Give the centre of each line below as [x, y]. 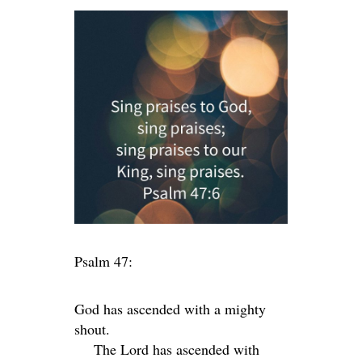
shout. [92, 328]
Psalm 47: [103, 261]
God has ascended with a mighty [170, 308]
